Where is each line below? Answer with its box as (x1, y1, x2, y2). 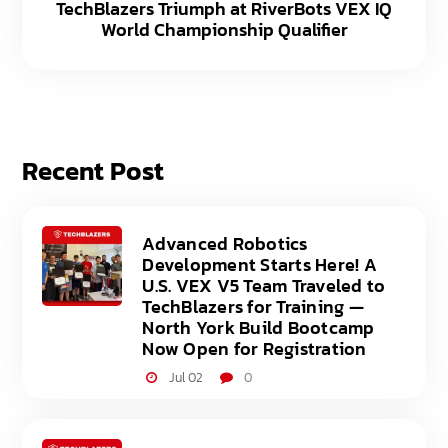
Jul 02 (168, 368, 203, 388)
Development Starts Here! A (142, 251, 377, 279)
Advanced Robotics (142, 230, 308, 258)
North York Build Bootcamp (142, 314, 375, 342)
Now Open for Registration (142, 335, 367, 363)
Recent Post (22, 151, 165, 191)
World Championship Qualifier (100, 16, 348, 44)
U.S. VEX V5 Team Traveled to (142, 272, 386, 300)
